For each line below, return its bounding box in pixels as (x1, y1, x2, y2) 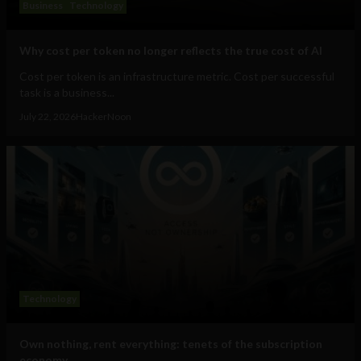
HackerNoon (76, 110, 131, 123)
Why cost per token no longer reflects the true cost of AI (19, 44, 322, 58)
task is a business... (19, 85, 114, 100)
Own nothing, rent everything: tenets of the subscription (19, 337, 322, 351)
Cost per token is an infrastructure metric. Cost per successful (19, 69, 334, 84)
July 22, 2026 (19, 110, 76, 123)
